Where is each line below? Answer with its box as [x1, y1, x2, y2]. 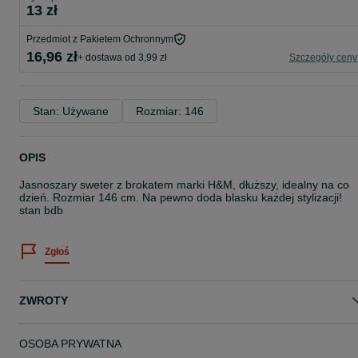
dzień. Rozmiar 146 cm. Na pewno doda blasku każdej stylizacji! [19, 191, 342, 204]
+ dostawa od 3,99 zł [78, 51, 167, 63]
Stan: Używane [33, 105, 109, 117]
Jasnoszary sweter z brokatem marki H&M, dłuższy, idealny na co [19, 178, 349, 191]
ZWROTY [19, 294, 68, 307]
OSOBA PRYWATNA [19, 337, 121, 350]
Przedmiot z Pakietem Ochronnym [26, 34, 173, 45]
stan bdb [19, 204, 63, 217]
